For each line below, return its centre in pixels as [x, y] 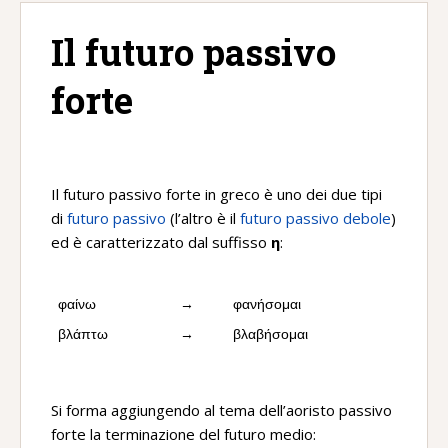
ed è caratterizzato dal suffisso [161, 242]
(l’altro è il [203, 218]
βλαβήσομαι [270, 334]
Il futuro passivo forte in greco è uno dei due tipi [216, 194]
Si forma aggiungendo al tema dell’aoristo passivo [221, 410]
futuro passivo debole [315, 218]
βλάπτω [83, 334]
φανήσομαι [267, 304]
